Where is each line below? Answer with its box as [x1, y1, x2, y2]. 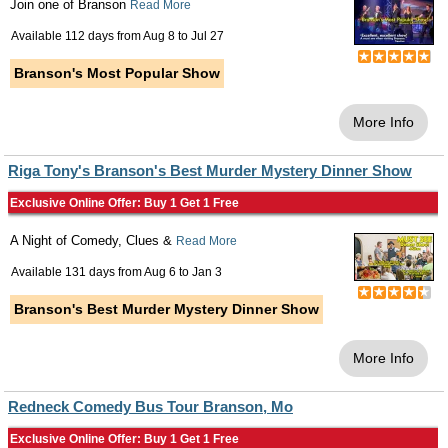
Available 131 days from [11, 265, 144, 279]
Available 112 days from [11, 29, 143, 43]
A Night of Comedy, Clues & [10, 233, 176, 248]
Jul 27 [191, 29, 224, 43]
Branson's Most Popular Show [14, 65, 220, 81]
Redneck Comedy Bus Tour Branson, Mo [8, 398, 293, 415]
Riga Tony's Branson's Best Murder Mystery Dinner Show [8, 162, 412, 179]
